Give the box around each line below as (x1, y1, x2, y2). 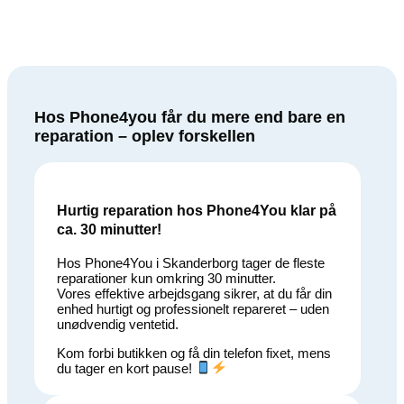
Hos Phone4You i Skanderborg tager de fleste (57, 254, 325, 271)
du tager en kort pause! (57, 360, 196, 376)
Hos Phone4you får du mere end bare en (34, 108, 345, 127)
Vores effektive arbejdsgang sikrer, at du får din (57, 285, 332, 301)
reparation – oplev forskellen (34, 127, 255, 146)
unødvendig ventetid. (57, 316, 179, 332)
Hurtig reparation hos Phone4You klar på (57, 202, 336, 218)
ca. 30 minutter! (57, 221, 161, 237)
